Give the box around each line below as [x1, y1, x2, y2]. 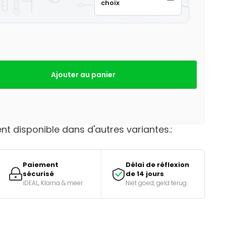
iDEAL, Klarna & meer [22, 179, 83, 187]
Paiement [22, 160, 59, 169]
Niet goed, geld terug [126, 179, 187, 187]
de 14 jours [126, 169, 164, 179]
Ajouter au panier [51, 70, 116, 80]
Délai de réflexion [126, 160, 190, 169]
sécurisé [22, 169, 54, 179]
